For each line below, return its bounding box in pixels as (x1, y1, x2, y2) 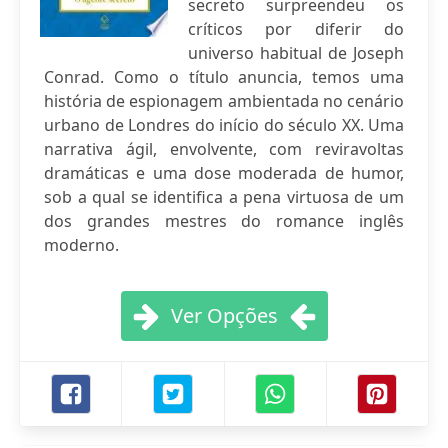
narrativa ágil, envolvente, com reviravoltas (44, 138, 404, 160)
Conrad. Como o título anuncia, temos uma (44, 66, 404, 88)
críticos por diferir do (188, 18, 404, 40)
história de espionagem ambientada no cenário (44, 90, 404, 112)
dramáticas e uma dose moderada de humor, (44, 162, 404, 184)
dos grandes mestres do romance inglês (44, 210, 404, 232)
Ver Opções (170, 302, 278, 329)
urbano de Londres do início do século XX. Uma (44, 114, 404, 136)
